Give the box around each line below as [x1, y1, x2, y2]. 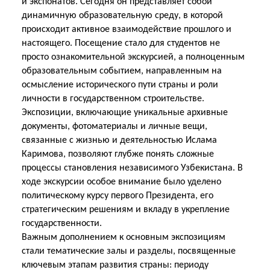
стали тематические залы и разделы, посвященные [22, 246, 236, 256]
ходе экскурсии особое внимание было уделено [22, 177, 221, 187]
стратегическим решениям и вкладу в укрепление [22, 205, 230, 215]
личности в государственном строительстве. [22, 94, 204, 104]
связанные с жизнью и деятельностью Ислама [22, 136, 217, 145]
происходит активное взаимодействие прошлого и [22, 25, 231, 34]
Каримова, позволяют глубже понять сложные [22, 149, 214, 159]
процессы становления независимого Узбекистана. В [22, 163, 243, 173]
